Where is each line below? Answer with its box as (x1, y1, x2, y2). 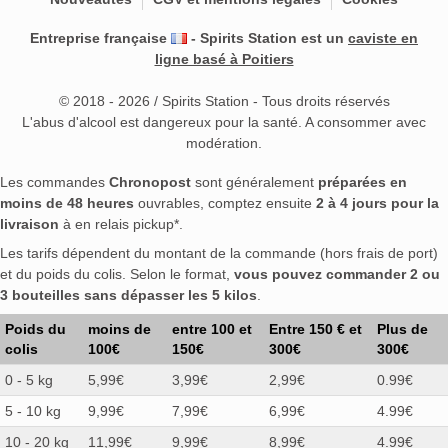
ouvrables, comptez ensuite (134, 194, 316, 211)
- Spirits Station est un (187, 29, 348, 46)
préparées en (318, 173, 407, 190)
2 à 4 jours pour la (316, 194, 439, 211)
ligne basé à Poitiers (154, 50, 294, 67)
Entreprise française (30, 29, 171, 46)
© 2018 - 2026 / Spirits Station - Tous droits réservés (58, 92, 390, 109)
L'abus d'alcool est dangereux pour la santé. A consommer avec (22, 113, 426, 130)
